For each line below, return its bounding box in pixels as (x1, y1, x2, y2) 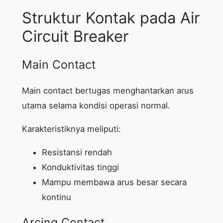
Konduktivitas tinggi (41, 162, 119, 172)
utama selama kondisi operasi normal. (21, 101, 170, 111)
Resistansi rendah (41, 147, 112, 157)
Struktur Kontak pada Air (21, 8, 200, 27)
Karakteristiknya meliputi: (21, 124, 121, 134)
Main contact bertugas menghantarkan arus (21, 86, 194, 96)
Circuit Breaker (21, 27, 129, 46)
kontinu (41, 192, 71, 202)
